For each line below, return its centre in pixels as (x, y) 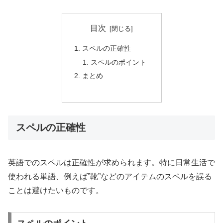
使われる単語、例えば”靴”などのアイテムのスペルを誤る (110, 177)
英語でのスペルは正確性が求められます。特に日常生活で (111, 163)
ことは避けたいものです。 (56, 191)
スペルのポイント (119, 62)
